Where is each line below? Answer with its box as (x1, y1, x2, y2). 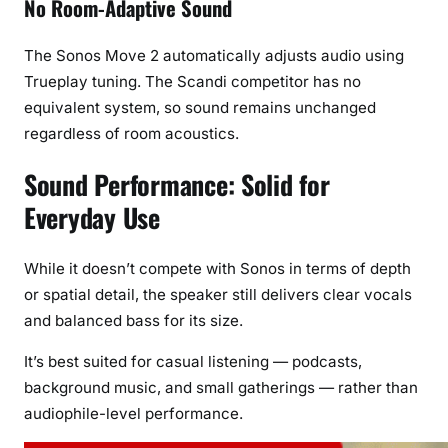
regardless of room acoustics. (24, 123, 239, 143)
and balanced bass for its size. (24, 311, 243, 331)
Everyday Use (24, 198, 160, 238)
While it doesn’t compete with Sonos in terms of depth (24, 259, 411, 279)
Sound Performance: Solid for (24, 165, 330, 205)
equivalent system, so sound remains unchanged (24, 97, 376, 117)
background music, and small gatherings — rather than (24, 378, 418, 398)
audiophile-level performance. (24, 404, 243, 424)
